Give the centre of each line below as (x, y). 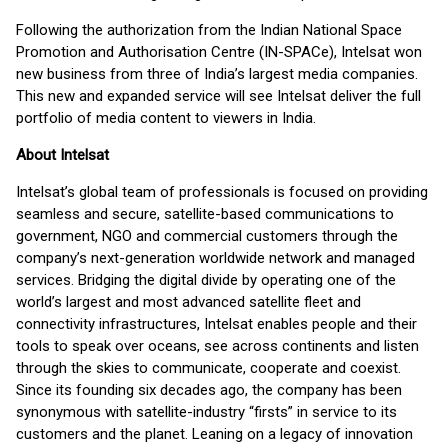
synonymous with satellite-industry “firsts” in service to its (206, 412)
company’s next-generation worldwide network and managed (215, 258)
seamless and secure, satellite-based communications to (205, 214)
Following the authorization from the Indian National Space (209, 30)
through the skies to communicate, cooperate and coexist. (208, 368)
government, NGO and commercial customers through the (207, 236)
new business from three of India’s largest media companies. (217, 74)
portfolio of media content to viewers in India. (166, 118)
